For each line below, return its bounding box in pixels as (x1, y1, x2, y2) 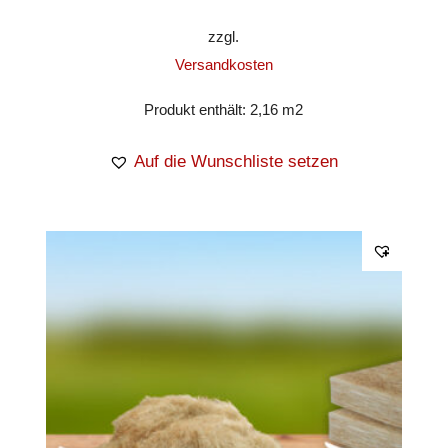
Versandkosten (174, 56, 273, 74)
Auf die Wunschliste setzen (134, 152, 339, 172)
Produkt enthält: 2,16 (144, 101, 283, 119)
